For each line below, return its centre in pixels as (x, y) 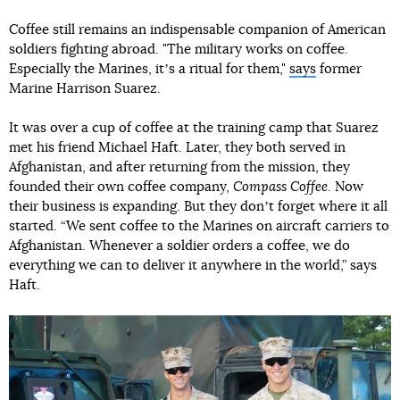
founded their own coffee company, (121, 187)
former (339, 69)
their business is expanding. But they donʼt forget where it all (198, 206)
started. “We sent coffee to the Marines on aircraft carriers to (199, 226)
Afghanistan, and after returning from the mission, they (179, 167)
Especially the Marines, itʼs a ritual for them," (149, 69)
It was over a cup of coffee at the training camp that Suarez (194, 128)
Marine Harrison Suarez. (85, 88)
